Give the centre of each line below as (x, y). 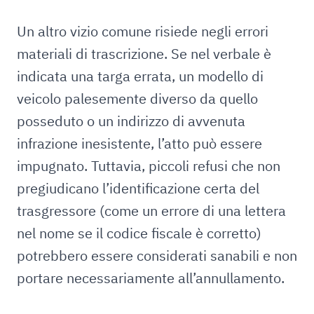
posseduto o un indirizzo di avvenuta (131, 121)
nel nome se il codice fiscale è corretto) (139, 233)
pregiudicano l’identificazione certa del (138, 188)
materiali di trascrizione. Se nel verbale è (144, 54)
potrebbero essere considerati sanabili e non (157, 255)
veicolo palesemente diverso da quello (137, 98)
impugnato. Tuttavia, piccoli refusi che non (149, 166)
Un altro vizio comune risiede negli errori (143, 31)
